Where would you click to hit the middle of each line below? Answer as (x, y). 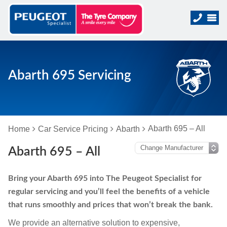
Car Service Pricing (73, 129)
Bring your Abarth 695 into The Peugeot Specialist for (105, 178)
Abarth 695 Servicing (70, 75)
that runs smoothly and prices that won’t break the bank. (110, 205)
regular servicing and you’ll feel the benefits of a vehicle (109, 192)
